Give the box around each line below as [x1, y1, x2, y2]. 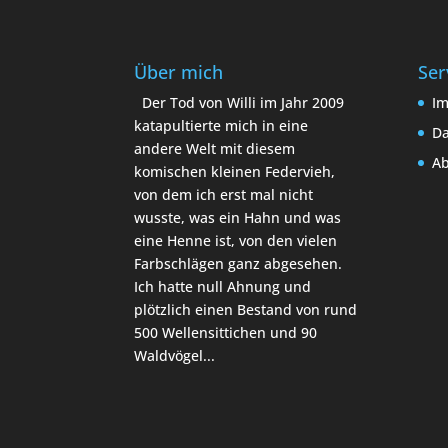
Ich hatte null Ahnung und [134, 277, 312, 297]
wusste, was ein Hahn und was [134, 208, 342, 228]
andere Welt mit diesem [134, 139, 296, 159]
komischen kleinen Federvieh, [134, 162, 336, 182]
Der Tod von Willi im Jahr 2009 [142, 93, 345, 113]
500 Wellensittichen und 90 [134, 323, 318, 343]
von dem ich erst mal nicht [134, 185, 314, 205]
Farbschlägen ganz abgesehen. [134, 254, 343, 274]
